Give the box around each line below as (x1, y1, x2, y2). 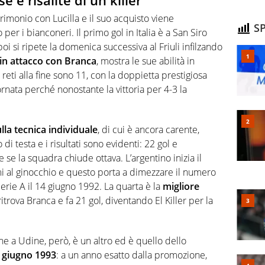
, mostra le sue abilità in (96, 54, 195, 67)
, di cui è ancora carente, (98, 122, 199, 136)
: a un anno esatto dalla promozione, (56, 248, 207, 261)
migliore (163, 179, 199, 193)
